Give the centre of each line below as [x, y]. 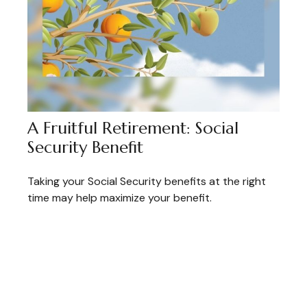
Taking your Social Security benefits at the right [147, 182]
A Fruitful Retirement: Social [133, 128]
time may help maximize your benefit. [120, 198]
